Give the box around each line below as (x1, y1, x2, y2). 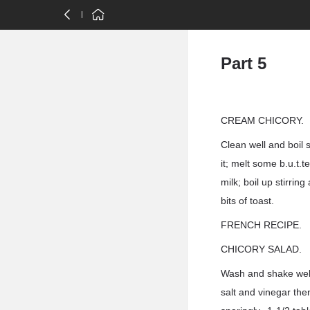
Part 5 (221, 54, 267, 73)
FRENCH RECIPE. (221, 219, 302, 230)
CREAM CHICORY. (221, 115, 304, 126)
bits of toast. (221, 195, 275, 206)
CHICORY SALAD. (221, 244, 302, 255)
